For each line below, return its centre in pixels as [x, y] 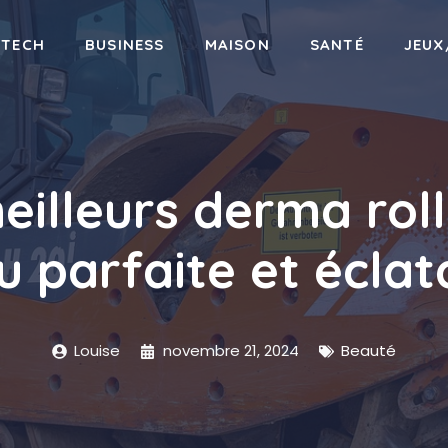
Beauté [369, 350]
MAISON [237, 44]
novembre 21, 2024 [230, 350]
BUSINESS [124, 44]
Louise [97, 350]
